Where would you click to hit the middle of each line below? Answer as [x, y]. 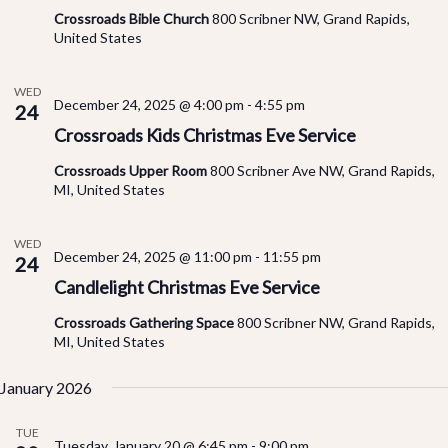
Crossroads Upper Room [132, 171]
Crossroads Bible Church [133, 19]
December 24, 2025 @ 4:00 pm [149, 105]
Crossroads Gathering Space [145, 323]
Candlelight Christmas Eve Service [187, 287]
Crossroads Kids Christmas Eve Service [205, 135]
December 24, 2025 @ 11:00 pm [153, 257]
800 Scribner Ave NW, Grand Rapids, [322, 171]
